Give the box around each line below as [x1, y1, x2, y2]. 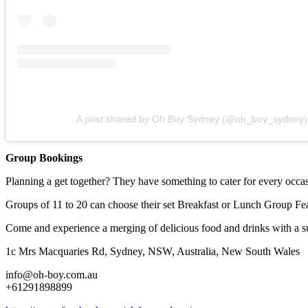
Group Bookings [5, 152, 82, 164]
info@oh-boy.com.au [5, 269, 98, 281]
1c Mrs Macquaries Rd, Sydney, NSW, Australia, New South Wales [5, 245, 300, 258]
